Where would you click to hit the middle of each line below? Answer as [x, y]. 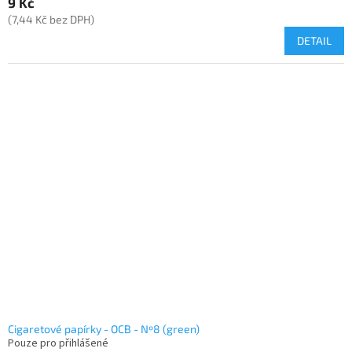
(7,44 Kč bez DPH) [51, 20]
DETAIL [314, 41]
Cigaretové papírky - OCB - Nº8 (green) [104, 329]
